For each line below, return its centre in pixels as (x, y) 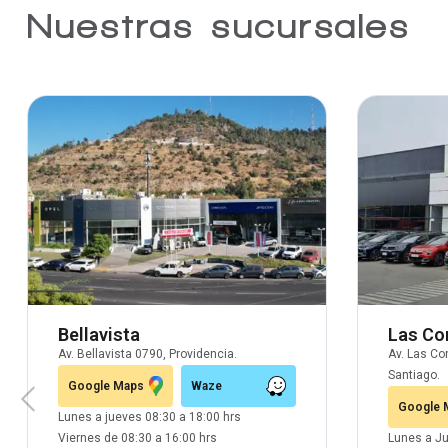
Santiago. (414, 374)
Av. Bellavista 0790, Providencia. (147, 353)
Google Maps (106, 385)
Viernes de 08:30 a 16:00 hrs (137, 437)
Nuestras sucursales (219, 25)
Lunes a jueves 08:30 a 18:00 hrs (149, 416)
